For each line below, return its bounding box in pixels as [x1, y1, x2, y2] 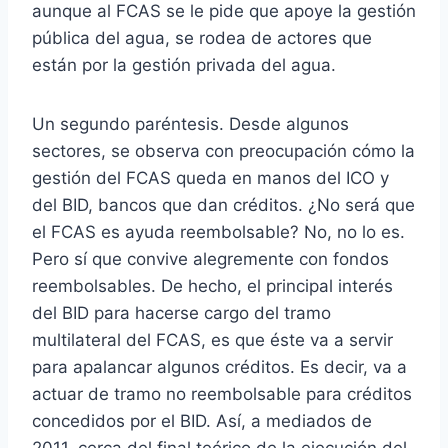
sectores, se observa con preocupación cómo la [32, 140, 415, 161]
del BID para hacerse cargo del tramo [32, 302, 331, 323]
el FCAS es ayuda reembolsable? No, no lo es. [32, 221, 405, 242]
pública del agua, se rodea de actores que [32, 27, 372, 48]
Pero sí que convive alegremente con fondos [32, 248, 389, 269]
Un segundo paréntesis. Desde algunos [32, 113, 349, 134]
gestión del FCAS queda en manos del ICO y [32, 167, 389, 188]
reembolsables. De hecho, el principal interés [32, 275, 393, 296]
